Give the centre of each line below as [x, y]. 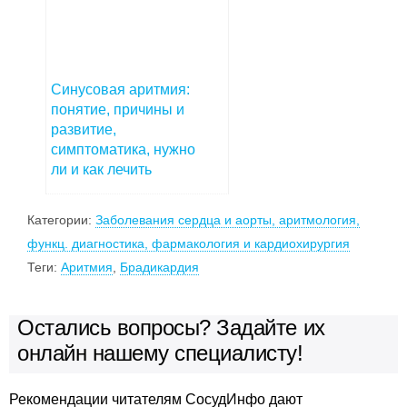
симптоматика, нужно [123, 149]
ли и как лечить [101, 169]
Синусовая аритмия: [120, 89]
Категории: [61, 219]
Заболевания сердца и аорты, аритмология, [228, 219]
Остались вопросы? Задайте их [171, 327]
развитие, [84, 129]
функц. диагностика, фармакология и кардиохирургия [189, 243]
